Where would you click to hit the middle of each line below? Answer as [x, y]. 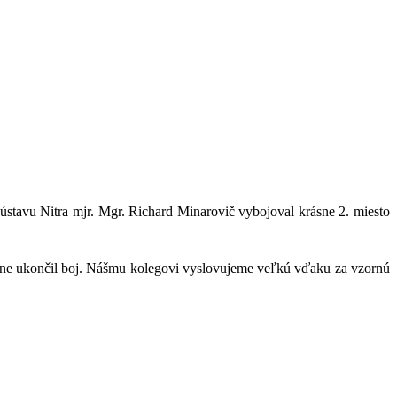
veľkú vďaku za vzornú [324, 268]
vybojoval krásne [287, 211]
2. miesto [365, 211]
